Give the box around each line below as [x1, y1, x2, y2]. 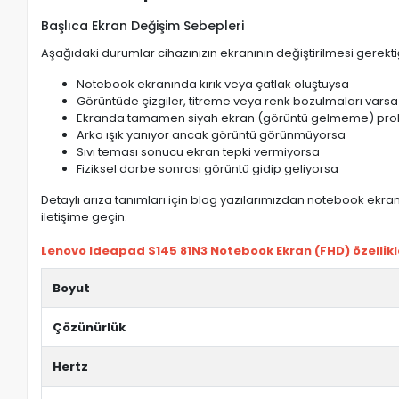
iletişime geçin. [41, 208, 128, 225]
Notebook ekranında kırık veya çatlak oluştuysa [77, 76, 350, 93]
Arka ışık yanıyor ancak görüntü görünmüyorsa [77, 126, 346, 143]
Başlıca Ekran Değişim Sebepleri [41, 17, 245, 35]
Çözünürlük [53, 319, 126, 336]
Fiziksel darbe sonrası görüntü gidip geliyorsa [77, 160, 339, 177]
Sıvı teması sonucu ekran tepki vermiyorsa [77, 143, 321, 160]
